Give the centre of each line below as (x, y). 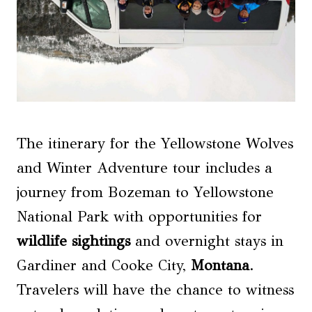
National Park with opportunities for (139, 216)
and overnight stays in (207, 241)
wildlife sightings (73, 241)
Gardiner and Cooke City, (104, 265)
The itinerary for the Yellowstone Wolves (155, 143)
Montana (220, 265)
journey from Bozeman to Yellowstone (145, 192)
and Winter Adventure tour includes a (145, 167)
